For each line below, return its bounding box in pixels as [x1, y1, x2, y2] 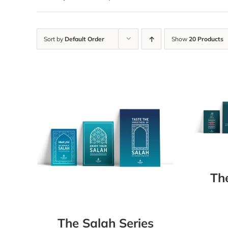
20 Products [189, 35, 223, 43]
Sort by [44, 35, 65, 43]
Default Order [65, 35, 104, 43]
